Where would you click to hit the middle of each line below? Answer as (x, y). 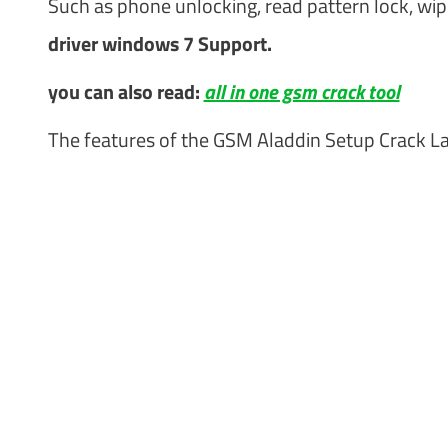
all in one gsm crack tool (301, 91)
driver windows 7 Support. (159, 43)
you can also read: (125, 91)
